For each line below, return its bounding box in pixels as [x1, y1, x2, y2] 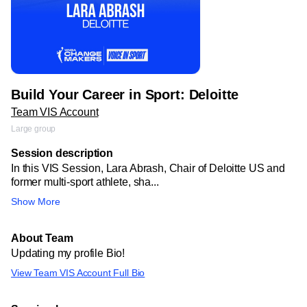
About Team [11, 232, 73, 244]
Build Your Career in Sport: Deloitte [11, 87, 239, 102]
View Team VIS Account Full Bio [11, 267, 145, 278]
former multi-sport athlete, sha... [11, 176, 159, 188]
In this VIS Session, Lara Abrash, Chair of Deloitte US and [11, 162, 285, 174]
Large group [11, 124, 56, 134]
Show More [11, 196, 60, 207]
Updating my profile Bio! [11, 247, 125, 259]
